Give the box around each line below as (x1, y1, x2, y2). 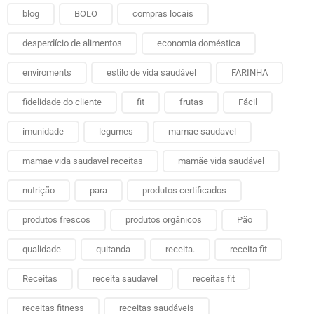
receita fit (230, 243, 267, 254)
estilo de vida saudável (107, 67, 196, 78)
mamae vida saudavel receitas (22, 155, 143, 166)
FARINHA (231, 67, 268, 78)
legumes (99, 125, 133, 137)
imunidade (22, 125, 64, 137)
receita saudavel (93, 273, 158, 284)
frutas (179, 96, 203, 107)
